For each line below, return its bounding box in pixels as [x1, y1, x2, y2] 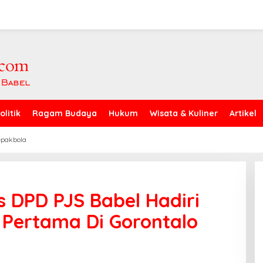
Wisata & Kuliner [150, 108, 218, 119]
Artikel [230, 108, 257, 119]
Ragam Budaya [32, 108, 97, 119]
